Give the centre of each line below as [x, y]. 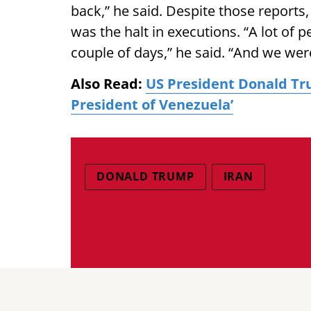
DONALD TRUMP [145, 176]
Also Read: [108, 84]
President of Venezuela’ [152, 104]
